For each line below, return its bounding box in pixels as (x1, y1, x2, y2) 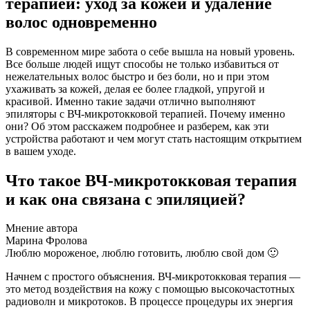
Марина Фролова (6, 235, 87, 247)
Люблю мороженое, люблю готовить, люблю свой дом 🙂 (6, 247, 278, 259)
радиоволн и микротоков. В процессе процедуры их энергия (6, 295, 293, 308)
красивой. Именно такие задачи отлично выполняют (6, 95, 255, 107)
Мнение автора (6, 222, 77, 235)
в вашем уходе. (6, 145, 76, 157)
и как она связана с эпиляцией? (6, 190, 246, 208)
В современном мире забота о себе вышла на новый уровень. (6, 45, 295, 57)
